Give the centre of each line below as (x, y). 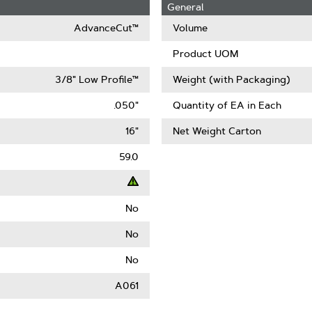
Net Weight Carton (217, 131)
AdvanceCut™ (107, 28)
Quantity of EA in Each (227, 105)
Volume (190, 28)
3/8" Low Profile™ (97, 79)
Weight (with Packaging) (232, 79)
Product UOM (205, 54)
